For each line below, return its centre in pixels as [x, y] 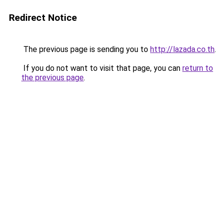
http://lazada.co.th [182, 49]
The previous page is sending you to [86, 49]
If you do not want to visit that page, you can [102, 68]
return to [198, 68]
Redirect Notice [43, 18]
